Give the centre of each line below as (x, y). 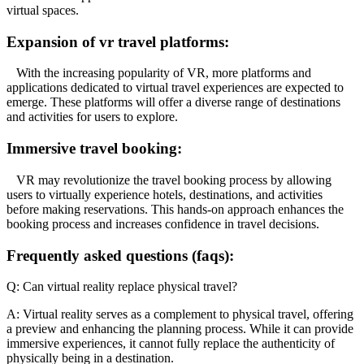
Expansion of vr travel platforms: (118, 41)
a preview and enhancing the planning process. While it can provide (180, 329)
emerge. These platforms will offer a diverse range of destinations (173, 102)
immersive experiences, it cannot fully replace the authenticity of (171, 344)
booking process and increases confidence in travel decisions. (163, 223)
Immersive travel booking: (94, 149)
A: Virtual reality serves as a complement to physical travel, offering (180, 314)
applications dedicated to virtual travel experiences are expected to (175, 88)
